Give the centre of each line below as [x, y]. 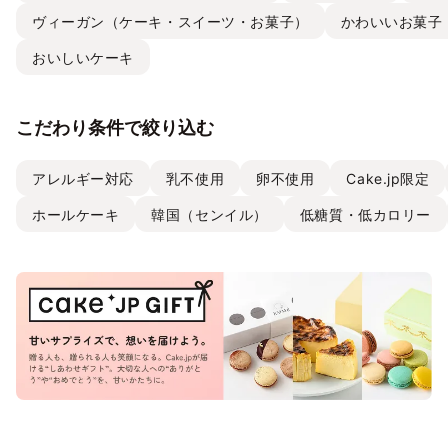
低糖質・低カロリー [365, 214]
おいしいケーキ [83, 57]
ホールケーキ [76, 214]
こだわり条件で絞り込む [115, 128]
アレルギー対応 [83, 178]
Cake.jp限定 [388, 178]
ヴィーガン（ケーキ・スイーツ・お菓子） [170, 21]
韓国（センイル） [209, 214]
